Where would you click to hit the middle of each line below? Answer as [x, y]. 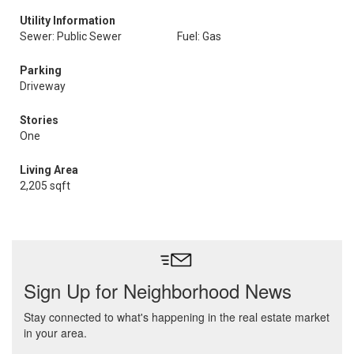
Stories [39, 120]
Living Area [49, 170]
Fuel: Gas [199, 36]
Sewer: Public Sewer [71, 36]
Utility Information [68, 21]
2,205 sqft [45, 186]
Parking [41, 70]
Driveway [43, 86]
